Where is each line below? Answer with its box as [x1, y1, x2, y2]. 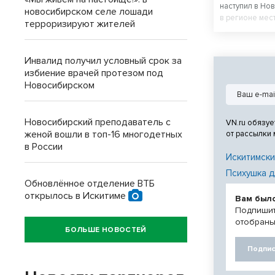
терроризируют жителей [25, 18, 135, 30]
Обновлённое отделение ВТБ [25, 177, 155, 190]
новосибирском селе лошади [25, 6, 153, 18]
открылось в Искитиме [25, 190, 128, 202]
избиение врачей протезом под [25, 67, 163, 79]
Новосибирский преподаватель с [25, 116, 171, 128]
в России [25, 141, 63, 153]
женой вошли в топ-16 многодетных [25, 128, 182, 141]
